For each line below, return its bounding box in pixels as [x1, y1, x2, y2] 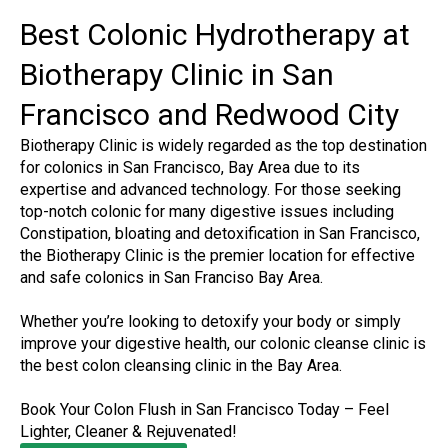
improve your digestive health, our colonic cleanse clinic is [20, 334, 426, 353]
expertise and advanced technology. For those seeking [20, 180, 401, 199]
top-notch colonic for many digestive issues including [20, 202, 394, 221]
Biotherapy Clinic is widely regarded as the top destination [20, 136, 427, 155]
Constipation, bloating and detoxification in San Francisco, [20, 224, 420, 243]
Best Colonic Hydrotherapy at [20, 17, 410, 52]
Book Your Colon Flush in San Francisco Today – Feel [20, 400, 389, 419]
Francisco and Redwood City [20, 97, 399, 132]
